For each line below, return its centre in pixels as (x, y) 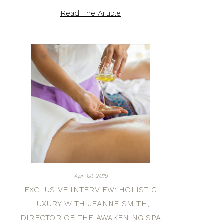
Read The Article (91, 13)
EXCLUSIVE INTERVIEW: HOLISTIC (91, 189)
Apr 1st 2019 (91, 176)
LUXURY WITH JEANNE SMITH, (91, 203)
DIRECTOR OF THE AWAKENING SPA (91, 217)
